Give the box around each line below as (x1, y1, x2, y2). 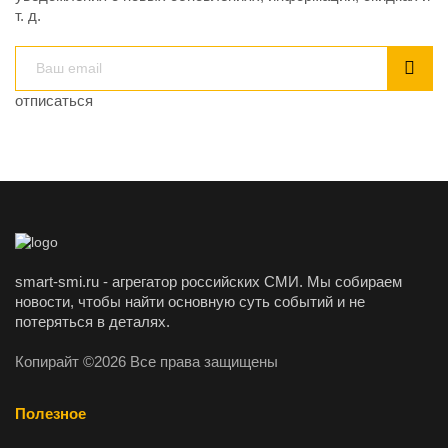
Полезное (15, 404, 86, 422)
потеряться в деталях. (15, 313, 170, 330)
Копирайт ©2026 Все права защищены (15, 353, 278, 370)
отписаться (15, 92, 93, 109)
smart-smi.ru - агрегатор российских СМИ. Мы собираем (15, 273, 402, 290)
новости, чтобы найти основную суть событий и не (15, 293, 365, 310)
